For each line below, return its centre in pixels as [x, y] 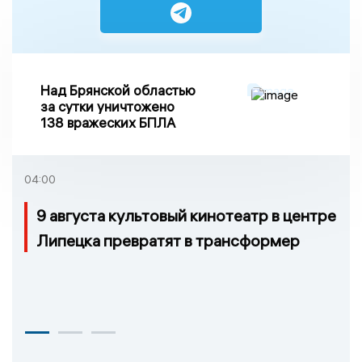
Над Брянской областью [118, 90]
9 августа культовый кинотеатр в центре [186, 216]
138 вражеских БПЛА [108, 123]
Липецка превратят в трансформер [168, 241]
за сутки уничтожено [107, 107]
